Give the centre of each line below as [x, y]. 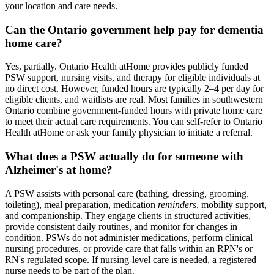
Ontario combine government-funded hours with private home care [134, 111]
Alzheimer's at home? [59, 169]
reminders [177, 204]
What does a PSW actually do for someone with [124, 156]
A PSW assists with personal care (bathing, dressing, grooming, [127, 193]
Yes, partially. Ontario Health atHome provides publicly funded [127, 67]
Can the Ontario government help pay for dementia [134, 29]
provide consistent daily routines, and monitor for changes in [121, 226]
